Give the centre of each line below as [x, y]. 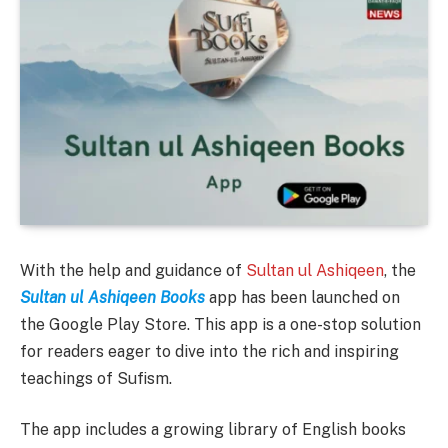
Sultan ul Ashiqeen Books [112, 297]
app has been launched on [302, 297]
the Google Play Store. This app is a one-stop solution [220, 324]
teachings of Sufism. [96, 378]
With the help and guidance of [133, 270]
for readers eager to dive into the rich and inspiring [209, 351]
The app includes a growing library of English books [213, 430]
